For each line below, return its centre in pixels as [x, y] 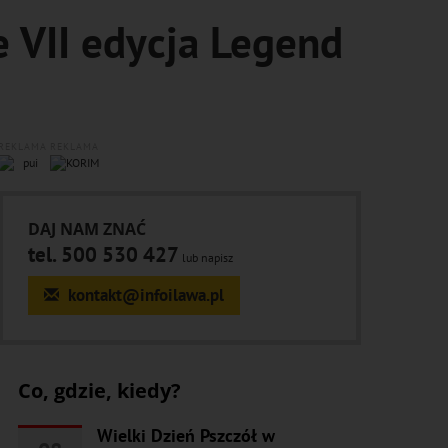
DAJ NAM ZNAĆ [86, 229]
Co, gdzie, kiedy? [99, 390]
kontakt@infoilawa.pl [143, 295]
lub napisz [205, 257]
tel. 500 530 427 [103, 254]
